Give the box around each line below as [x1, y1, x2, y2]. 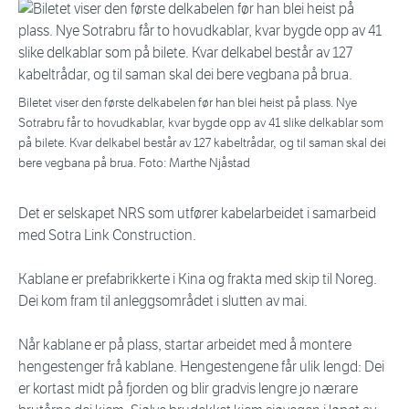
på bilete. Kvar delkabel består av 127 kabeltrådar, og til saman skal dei [18, 135, 386, 152]
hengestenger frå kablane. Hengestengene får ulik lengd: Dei [18, 358, 384, 376]
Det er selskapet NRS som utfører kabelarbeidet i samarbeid [18, 204, 376, 223]
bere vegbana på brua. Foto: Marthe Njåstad [18, 155, 250, 172]
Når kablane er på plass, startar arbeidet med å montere [18, 336, 351, 354]
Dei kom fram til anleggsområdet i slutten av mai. [18, 292, 308, 310]
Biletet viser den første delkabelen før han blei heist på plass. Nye [18, 95, 357, 111]
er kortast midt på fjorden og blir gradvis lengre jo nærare [18, 380, 358, 398]
